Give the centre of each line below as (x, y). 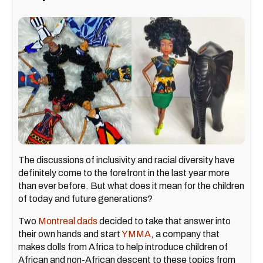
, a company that (185, 234)
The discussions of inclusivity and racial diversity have (127, 160)
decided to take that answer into (164, 221)
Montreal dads (68, 221)
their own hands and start (70, 234)
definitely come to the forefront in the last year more (124, 173)
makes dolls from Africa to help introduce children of (123, 247)
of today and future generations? (85, 199)
